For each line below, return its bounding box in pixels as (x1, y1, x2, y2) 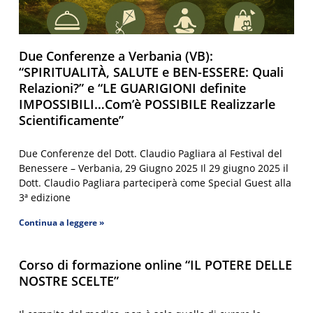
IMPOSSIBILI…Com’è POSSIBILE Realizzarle (19, 95, 276, 112)
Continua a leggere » (19, 216, 105, 228)
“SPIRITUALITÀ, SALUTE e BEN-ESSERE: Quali (19, 63, 284, 80)
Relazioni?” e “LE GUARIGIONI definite (19, 79, 247, 96)
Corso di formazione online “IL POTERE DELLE (19, 256, 293, 273)
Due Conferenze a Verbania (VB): (19, 47, 214, 64)
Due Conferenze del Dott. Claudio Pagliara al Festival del (19, 146, 283, 160)
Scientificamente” (19, 111, 124, 129)
